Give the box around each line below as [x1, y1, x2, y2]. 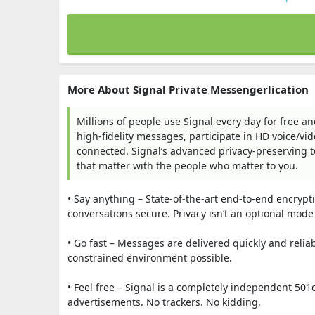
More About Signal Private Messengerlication [67, 82, 309, 96]
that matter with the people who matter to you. [77, 159, 298, 172]
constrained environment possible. [67, 251, 232, 264]
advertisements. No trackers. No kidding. [67, 295, 261, 309]
